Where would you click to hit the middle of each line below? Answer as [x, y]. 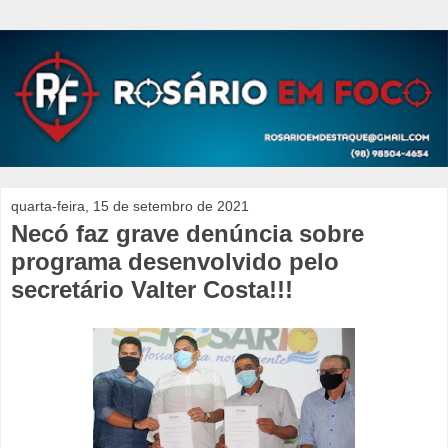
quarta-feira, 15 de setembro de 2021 [130, 205]
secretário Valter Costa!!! [152, 289]
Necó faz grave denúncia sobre [187, 233]
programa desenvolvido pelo [175, 261]
